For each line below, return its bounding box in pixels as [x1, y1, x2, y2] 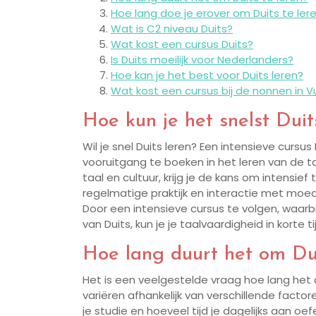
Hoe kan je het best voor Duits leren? [111, 68, 303, 83]
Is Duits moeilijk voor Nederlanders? [111, 52, 293, 68]
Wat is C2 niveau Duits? [111, 21, 233, 37]
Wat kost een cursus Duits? [111, 37, 253, 52]
